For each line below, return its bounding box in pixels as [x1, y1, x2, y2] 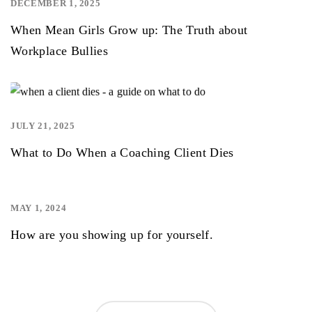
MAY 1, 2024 [10, 203, 67, 213]
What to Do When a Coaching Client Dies [10, 146, 234, 159]
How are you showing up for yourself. [10, 228, 213, 242]
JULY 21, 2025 [10, 120, 75, 131]
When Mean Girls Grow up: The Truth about [10, 23, 248, 37]
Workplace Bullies [10, 44, 109, 58]
